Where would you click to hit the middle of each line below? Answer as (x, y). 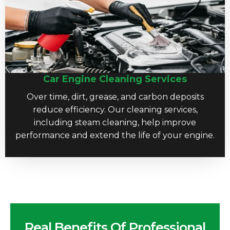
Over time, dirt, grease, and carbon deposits (115, 97)
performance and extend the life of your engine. (115, 135)
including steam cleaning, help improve (115, 122)
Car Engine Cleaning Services (115, 79)
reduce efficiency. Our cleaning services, (115, 109)
